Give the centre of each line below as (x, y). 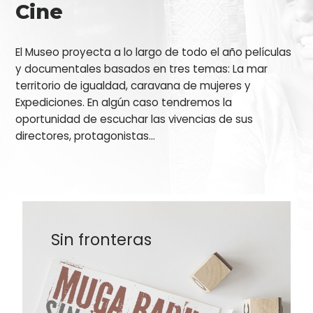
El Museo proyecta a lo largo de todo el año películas (154, 52)
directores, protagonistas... (86, 136)
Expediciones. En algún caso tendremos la (124, 103)
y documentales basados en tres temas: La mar (142, 69)
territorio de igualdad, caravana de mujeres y (133, 86)
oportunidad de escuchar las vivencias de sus (134, 119)
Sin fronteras (102, 239)
